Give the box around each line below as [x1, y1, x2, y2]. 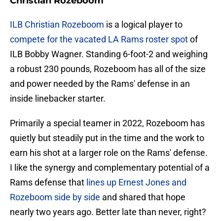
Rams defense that [10, 177, 86, 188]
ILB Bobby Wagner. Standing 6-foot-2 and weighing [10, 49, 208, 60]
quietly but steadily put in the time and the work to [10, 133, 204, 144]
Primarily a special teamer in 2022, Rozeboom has [10, 118, 205, 129]
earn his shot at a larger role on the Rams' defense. [10, 147, 208, 158]
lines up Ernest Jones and [86, 177, 186, 188]
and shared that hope [100, 192, 185, 203]
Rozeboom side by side [10, 192, 100, 203]
